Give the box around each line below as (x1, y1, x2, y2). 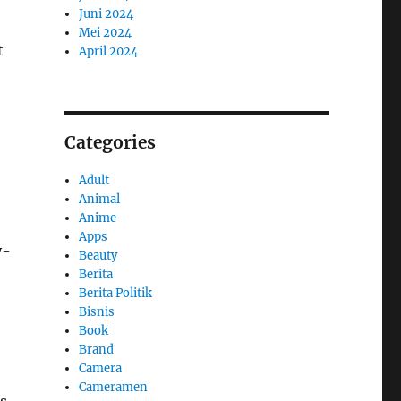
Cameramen (79, 379, 149, 395)
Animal (79, 191, 121, 207)
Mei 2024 (79, 24, 132, 40)
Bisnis (79, 303, 115, 320)
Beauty (79, 247, 118, 263)
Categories (64, 131, 156, 153)
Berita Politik (79, 285, 153, 301)
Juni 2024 (79, 5, 134, 21)
